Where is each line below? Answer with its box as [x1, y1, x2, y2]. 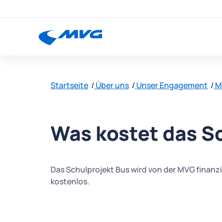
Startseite [51, 80, 88, 91]
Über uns [94, 80, 129, 91]
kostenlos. [51, 176, 89, 187]
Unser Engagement [135, 80, 208, 91]
